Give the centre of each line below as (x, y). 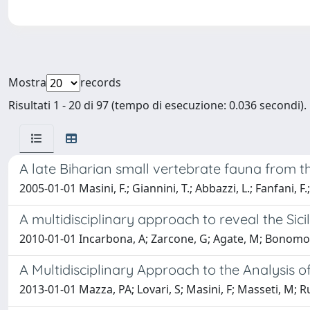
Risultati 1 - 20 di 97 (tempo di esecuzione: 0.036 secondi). (157, 106)
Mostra (27, 83)
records (101, 83)
